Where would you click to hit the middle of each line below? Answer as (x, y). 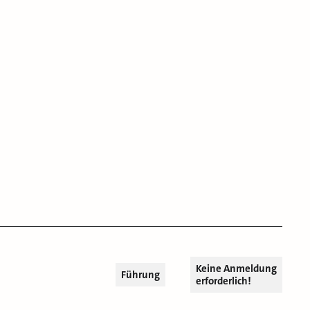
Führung (140, 274)
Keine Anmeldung (236, 268)
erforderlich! (224, 281)
